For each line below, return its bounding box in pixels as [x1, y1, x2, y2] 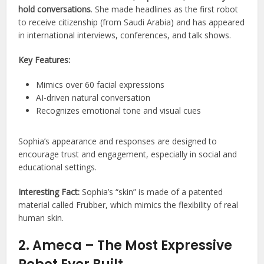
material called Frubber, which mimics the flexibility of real [18, 199, 239, 211]
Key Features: [18, 54, 71, 66]
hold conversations [18, 4, 91, 15]
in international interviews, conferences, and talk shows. [18, 29, 232, 41]
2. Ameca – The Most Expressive [18, 236, 233, 255]
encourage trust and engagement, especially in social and [18, 148, 237, 160]
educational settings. [18, 161, 97, 173]
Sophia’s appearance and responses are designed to [18, 136, 217, 147]
